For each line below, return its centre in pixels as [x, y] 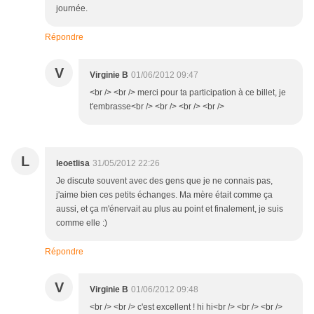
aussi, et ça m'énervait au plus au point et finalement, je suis [170, 209]
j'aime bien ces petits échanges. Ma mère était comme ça [164, 195]
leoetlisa [73, 164]
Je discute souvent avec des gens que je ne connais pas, [164, 181]
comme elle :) [82, 223]
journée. [72, 9]
